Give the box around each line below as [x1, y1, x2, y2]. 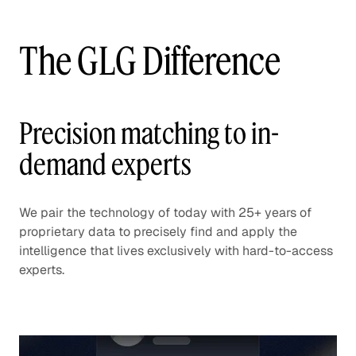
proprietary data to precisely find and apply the [19, 222, 297, 240]
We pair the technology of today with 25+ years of [19, 203, 311, 221]
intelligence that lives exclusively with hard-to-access [19, 242, 333, 259]
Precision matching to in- [19, 114, 279, 151]
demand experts [19, 145, 192, 182]
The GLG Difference [19, 37, 281, 84]
